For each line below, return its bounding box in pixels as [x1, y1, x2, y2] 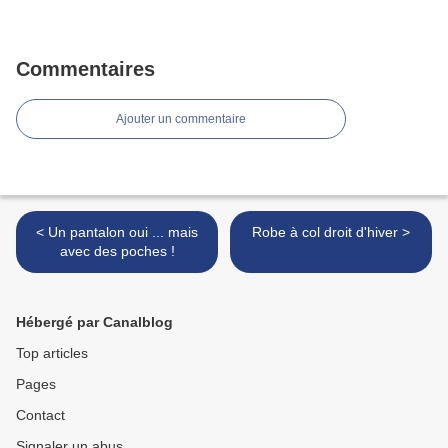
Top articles [16, 345, 88, 362]
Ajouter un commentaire [116, 112, 246, 127]
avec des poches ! [59, 243, 175, 260]
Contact [16, 407, 65, 424]
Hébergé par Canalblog [16, 314, 173, 331]
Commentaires [16, 58, 155, 81]
